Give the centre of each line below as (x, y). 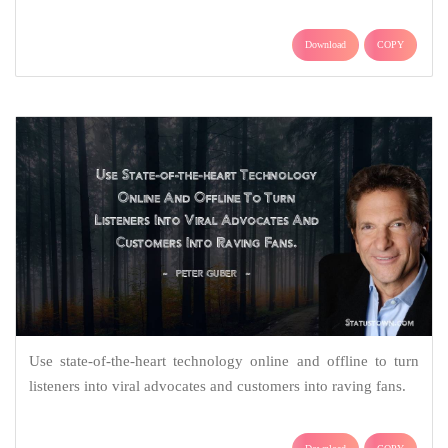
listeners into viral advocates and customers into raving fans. (217, 386)
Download (325, 45)
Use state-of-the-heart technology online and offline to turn (224, 361)
